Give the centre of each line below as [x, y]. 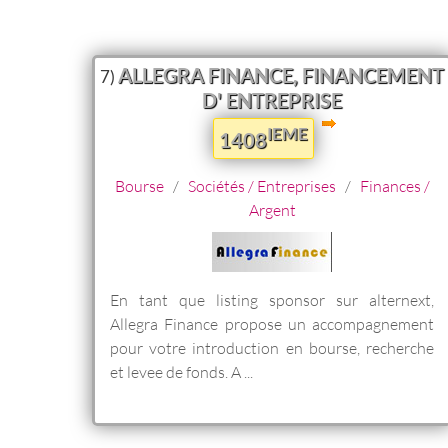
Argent [272, 209]
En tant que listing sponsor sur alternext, [272, 299]
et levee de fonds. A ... [181, 371]
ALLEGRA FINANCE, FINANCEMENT [281, 74]
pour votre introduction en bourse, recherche [272, 347]
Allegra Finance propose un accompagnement [272, 323]
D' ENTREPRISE [272, 99]
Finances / [394, 185]
